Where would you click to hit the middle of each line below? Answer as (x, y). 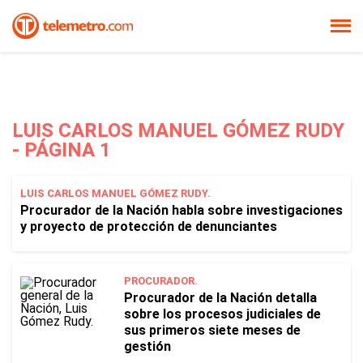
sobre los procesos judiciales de (222, 314)
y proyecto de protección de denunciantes (149, 226)
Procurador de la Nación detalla (220, 298)
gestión (147, 346)
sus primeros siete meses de (212, 330)
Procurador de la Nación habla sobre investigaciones (181, 210)
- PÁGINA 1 (62, 150)
